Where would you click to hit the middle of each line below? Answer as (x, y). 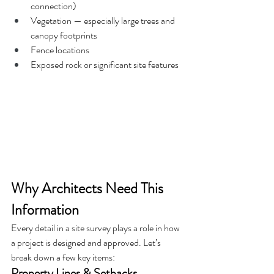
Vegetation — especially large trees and (104, 20)
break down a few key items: (63, 257)
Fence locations (60, 50)
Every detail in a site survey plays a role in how (96, 228)
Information (45, 209)
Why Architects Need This (89, 188)
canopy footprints (64, 35)
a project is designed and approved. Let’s (87, 242)
